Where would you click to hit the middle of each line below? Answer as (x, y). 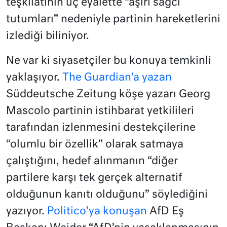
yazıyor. (27, 212)
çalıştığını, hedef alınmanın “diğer (92, 162)
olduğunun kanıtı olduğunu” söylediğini (107, 195)
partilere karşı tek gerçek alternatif (94, 178)
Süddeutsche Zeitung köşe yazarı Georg (108, 95)
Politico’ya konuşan (97, 212)
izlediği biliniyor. (48, 36)
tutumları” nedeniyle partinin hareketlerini (113, 20)
